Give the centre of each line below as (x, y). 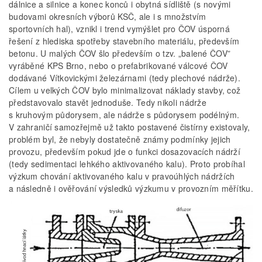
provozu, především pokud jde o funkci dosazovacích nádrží (125, 152)
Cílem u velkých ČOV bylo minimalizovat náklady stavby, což (125, 90)
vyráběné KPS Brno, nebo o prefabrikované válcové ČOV (118, 66)
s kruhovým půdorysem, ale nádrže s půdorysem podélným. (124, 115)
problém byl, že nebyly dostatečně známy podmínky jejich (120, 139)
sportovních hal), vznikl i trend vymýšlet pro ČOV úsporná (119, 29)
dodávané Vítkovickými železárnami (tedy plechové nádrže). (125, 78)
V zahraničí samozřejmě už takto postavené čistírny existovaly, (130, 127)
